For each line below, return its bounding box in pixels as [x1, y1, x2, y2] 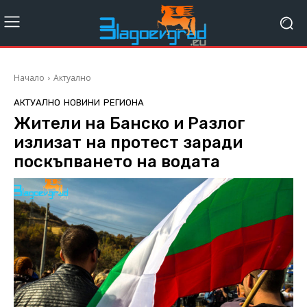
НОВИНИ [64, 97, 100, 108]
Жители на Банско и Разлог [14, 114, 245, 134]
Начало [14, 72, 45, 84]
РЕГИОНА [103, 97, 144, 108]
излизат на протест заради [14, 133, 243, 153]
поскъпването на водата [14, 152, 220, 172]
